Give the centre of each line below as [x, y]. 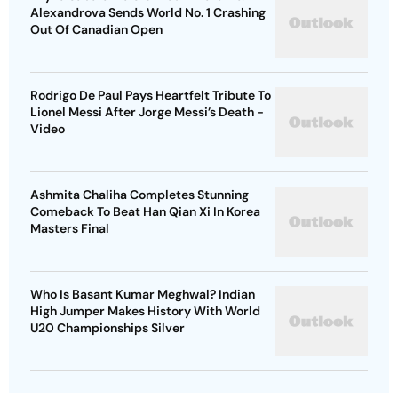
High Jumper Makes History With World [145, 311]
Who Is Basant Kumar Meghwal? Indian [143, 295]
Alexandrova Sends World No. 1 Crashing [148, 13]
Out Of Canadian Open [96, 30]
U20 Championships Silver [107, 328]
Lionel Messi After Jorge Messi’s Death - [147, 112]
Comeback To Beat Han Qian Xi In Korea [145, 212]
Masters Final [70, 229]
